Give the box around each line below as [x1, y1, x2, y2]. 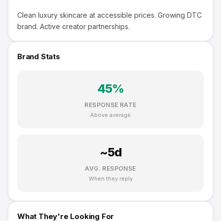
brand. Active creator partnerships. [17, 22, 130, 31]
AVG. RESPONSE [85, 165, 136, 172]
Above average [90, 111, 131, 118]
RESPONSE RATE [84, 101, 137, 109]
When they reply [88, 175, 133, 182]
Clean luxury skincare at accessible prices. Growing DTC [17, 11, 202, 19]
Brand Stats [17, 52, 60, 61]
